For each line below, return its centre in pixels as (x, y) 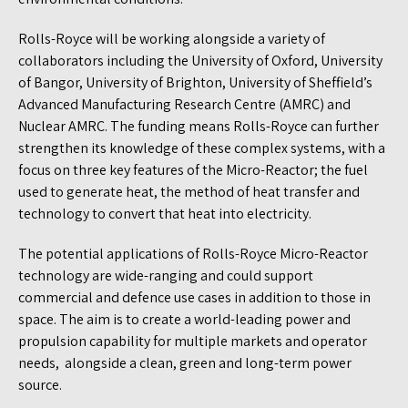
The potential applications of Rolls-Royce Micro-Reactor (193, 253)
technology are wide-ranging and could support (166, 275)
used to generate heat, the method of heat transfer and (189, 191)
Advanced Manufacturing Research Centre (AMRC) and (184, 104)
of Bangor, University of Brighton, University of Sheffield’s (195, 82)
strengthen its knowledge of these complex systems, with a (202, 148)
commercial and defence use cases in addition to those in (194, 297)
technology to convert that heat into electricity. (165, 213)
